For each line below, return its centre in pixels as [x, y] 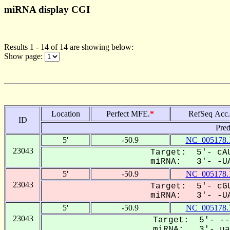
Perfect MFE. [128, 113]
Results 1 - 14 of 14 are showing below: [69, 47]
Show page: [24, 56]
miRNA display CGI [47, 9]
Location [65, 113]
